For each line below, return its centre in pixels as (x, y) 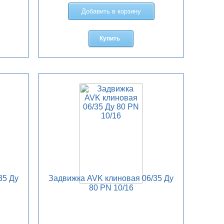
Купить (109, 39)
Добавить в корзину (111, 11)
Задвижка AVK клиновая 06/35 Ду (111, 178)
